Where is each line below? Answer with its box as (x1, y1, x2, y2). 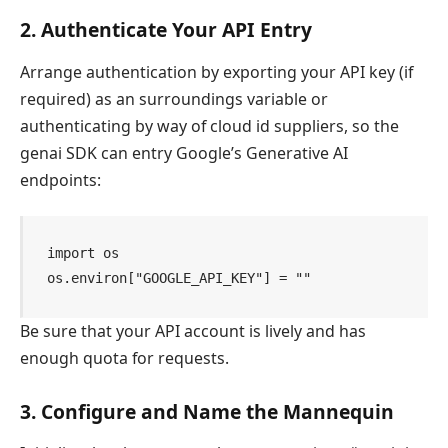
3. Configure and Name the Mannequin (20, 398, 394, 426)
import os (47, 245, 120, 262)
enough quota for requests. (20, 347, 229, 369)
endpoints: (20, 168, 101, 191)
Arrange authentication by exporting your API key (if (20, 60, 413, 83)
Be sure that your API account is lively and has (20, 320, 366, 342)
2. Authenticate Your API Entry (20, 16, 312, 44)
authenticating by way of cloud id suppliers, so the (20, 114, 399, 137)
